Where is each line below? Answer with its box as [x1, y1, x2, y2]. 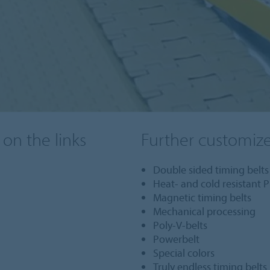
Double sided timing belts [152, 163, 269, 177]
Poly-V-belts [152, 218, 207, 232]
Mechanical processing [152, 204, 256, 218]
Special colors [152, 246, 215, 260]
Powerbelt [152, 232, 199, 246]
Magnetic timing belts [152, 190, 251, 204]
